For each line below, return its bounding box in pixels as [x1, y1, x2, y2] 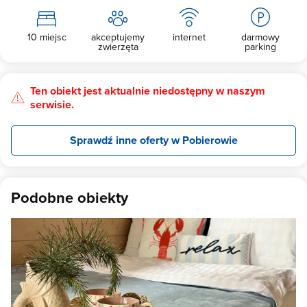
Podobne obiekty [11, 186, 128, 208]
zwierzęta [97, 40, 138, 53]
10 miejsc [27, 30, 66, 44]
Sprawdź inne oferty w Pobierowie [69, 132, 238, 148]
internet [173, 30, 206, 44]
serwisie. [30, 97, 74, 112]
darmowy [241, 30, 280, 44]
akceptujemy [91, 30, 145, 44]
